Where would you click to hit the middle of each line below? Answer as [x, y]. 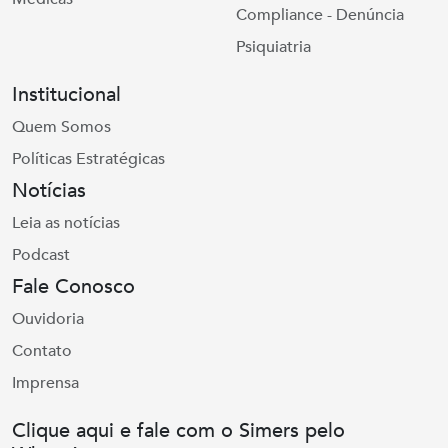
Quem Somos [61, 127]
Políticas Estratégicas [88, 159]
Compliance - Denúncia [320, 15]
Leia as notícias [66, 223]
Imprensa [45, 383]
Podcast [41, 255]
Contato [42, 351]
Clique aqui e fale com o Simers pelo [178, 430]
